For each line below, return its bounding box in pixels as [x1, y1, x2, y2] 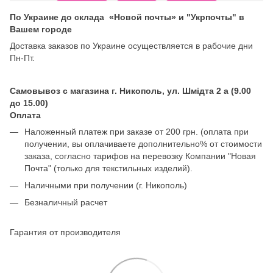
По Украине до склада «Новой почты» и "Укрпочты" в [10, 12, 244, 22]
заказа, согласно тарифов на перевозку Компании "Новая [24, 151, 256, 161]
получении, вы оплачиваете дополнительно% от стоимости [24, 138, 262, 149]
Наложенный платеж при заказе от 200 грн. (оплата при [24, 126, 249, 136]
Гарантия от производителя [10, 227, 123, 237]
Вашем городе [10, 24, 72, 34]
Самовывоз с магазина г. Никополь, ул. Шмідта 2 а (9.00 [10, 85, 251, 96]
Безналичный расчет [24, 197, 107, 208]
